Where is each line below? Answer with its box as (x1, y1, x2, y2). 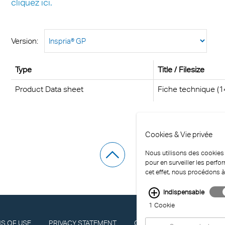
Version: (11, 36, 44, 46)
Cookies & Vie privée (145, 129, 212, 139)
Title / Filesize (157, 65, 204, 75)
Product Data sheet (15, 84, 83, 94)
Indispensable (163, 188, 205, 196)
